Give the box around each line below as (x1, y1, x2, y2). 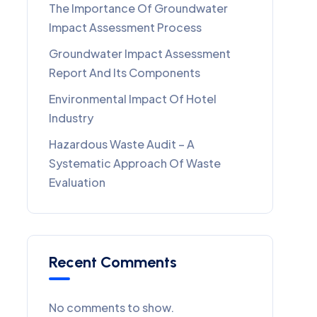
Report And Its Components (49, 65, 200, 80)
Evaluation (49, 175, 105, 190)
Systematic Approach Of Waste (49, 156, 221, 171)
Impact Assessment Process (49, 20, 202, 35)
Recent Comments (49, 253, 177, 272)
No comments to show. (49, 300, 174, 315)
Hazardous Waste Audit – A (49, 137, 195, 151)
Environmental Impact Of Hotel (49, 91, 217, 106)
